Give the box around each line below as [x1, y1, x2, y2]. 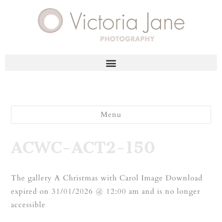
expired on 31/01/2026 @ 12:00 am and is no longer [11, 186, 201, 196]
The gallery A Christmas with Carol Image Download [11, 173, 203, 183]
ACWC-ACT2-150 [11, 138, 156, 157]
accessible [11, 200, 46, 210]
